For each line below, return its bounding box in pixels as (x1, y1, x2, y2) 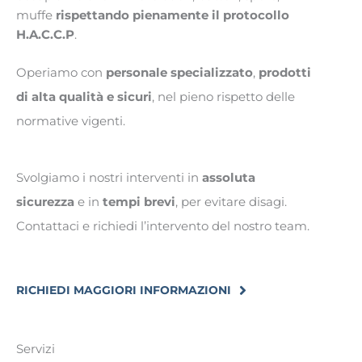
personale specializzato (106, 65, 253, 81)
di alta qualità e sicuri (16, 90, 152, 105)
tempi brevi (103, 195, 175, 210)
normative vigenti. (16, 114, 125, 129)
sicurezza (16, 195, 74, 210)
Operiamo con (16, 65, 106, 81)
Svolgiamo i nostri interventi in (16, 170, 202, 186)
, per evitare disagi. (175, 195, 287, 210)
